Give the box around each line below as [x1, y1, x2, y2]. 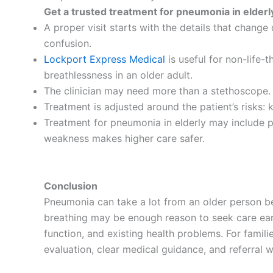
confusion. [44, 37, 91, 49]
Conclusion [44, 179, 97, 192]
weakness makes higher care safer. [44, 132, 205, 144]
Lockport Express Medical [44, 52, 165, 65]
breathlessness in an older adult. [44, 68, 193, 81]
